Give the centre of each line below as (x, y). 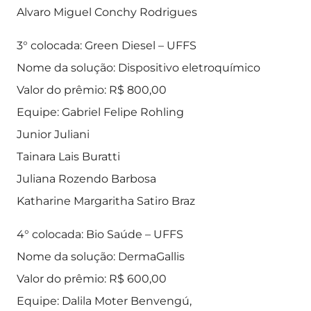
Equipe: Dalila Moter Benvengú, (104, 301)
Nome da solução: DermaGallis (101, 257)
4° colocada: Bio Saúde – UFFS (100, 234)
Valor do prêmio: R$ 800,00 (92, 90)
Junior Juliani (53, 134)
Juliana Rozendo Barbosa (86, 179)
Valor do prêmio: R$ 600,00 (92, 279)
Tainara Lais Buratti (68, 157)
